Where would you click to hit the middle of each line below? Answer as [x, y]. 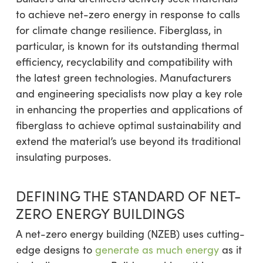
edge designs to [55, 249]
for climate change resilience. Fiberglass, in [119, 30]
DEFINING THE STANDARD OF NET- [128, 195]
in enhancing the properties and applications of [129, 109]
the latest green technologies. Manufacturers [123, 77]
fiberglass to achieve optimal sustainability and [128, 125]
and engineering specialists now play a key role [129, 93]
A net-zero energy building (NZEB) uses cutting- [130, 234]
